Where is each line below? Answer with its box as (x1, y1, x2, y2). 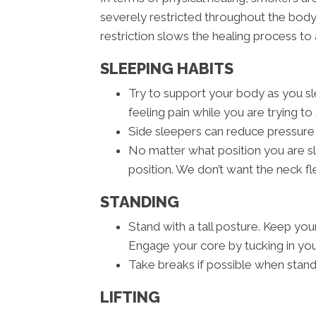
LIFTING (100, 288, 160, 307)
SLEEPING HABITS (100, 59, 233, 78)
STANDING (100, 193, 179, 212)
